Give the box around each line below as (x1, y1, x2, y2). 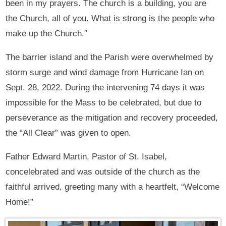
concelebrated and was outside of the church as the (6, 166, 200, 177)
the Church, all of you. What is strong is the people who (6, 13, 215, 23)
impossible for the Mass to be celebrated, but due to (6, 97, 202, 107)
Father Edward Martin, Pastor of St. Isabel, (6, 151, 167, 161)
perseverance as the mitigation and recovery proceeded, (6, 112, 218, 123)
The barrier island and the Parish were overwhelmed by (6, 52, 214, 62)
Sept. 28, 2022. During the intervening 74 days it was (6, 82, 205, 92)
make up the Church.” (6, 28, 88, 38)
